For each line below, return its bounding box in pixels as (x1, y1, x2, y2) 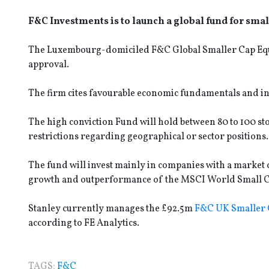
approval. (28, 58, 69, 71)
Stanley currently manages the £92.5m (28, 202, 195, 216)
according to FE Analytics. (28, 216, 139, 230)
